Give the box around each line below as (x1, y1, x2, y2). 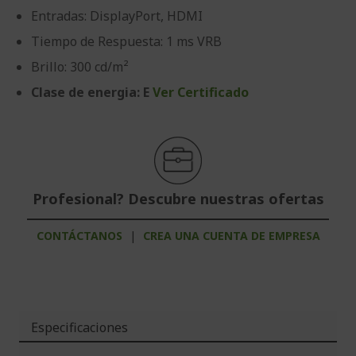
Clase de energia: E (31, 83, 153, 101)
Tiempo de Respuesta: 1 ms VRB (31, 33, 222, 50)
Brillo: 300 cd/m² (31, 58, 129, 75)
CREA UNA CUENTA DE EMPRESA (142, 228, 320, 243)
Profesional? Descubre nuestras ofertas (32, 189, 324, 208)
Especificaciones (31, 319, 128, 336)
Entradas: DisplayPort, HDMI (31, 7, 203, 25)
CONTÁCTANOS (36, 228, 122, 243)
